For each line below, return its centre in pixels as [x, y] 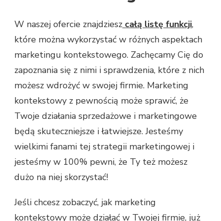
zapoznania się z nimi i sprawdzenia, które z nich [109, 70]
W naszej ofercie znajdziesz [68, 24]
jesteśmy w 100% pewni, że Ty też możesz [101, 162]
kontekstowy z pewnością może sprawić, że [101, 101]
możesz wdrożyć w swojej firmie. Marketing [101, 86]
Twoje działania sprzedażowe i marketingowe [106, 116]
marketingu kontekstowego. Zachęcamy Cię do [109, 55]
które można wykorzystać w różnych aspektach [108, 40]
